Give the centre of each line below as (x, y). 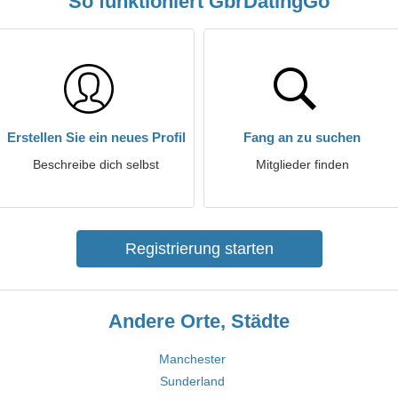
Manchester (192, 359)
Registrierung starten (199, 249)
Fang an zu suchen (302, 137)
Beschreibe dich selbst (96, 164)
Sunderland (192, 381)
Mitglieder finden (302, 164)
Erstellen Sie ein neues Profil (96, 137)
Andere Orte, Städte (199, 321)
